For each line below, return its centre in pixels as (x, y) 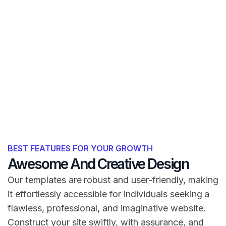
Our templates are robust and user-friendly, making (113, 180)
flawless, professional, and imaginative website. (107, 208)
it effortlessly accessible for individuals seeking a (109, 194)
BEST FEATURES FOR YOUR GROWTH (80, 148)
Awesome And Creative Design (98, 164)
